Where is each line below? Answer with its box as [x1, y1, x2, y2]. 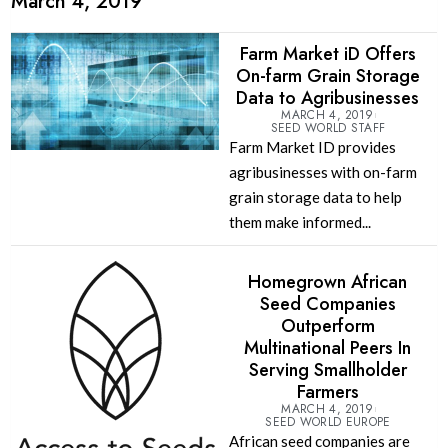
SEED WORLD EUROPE [265, 413, 391, 432]
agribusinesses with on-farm [228, 163, 417, 182]
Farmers [296, 379, 359, 406]
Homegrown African [248, 269, 408, 296]
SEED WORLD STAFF [270, 119, 386, 138]
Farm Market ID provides [228, 138, 396, 157]
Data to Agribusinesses [236, 85, 420, 112]
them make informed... [228, 213, 371, 232]
